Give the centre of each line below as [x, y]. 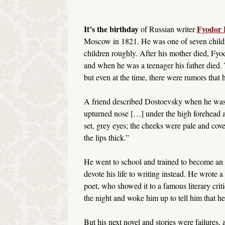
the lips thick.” [106, 138]
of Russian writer [167, 29]
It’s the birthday [111, 29]
